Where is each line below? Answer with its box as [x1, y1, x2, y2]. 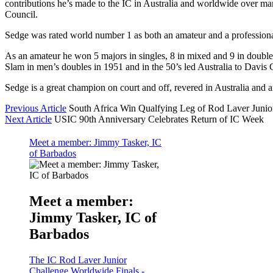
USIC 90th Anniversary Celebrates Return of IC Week [54, 113, 264, 124]
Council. [5, 9, 38, 19]
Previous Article [5, 102, 66, 113]
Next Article [5, 113, 52, 124]
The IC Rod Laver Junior [29, 254, 127, 265]
